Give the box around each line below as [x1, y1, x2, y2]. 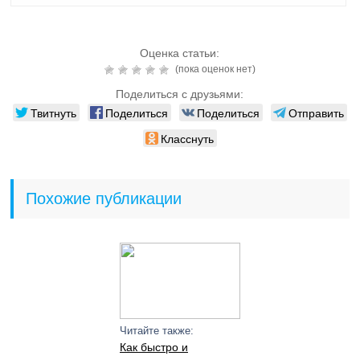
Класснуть [160, 130, 214, 146]
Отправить [288, 104, 344, 121]
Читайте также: [119, 325, 194, 337]
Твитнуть [30, 104, 76, 121]
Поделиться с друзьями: [116, 88, 244, 100]
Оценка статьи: [140, 47, 220, 59]
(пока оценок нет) [172, 63, 256, 75]
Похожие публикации [26, 190, 182, 207]
